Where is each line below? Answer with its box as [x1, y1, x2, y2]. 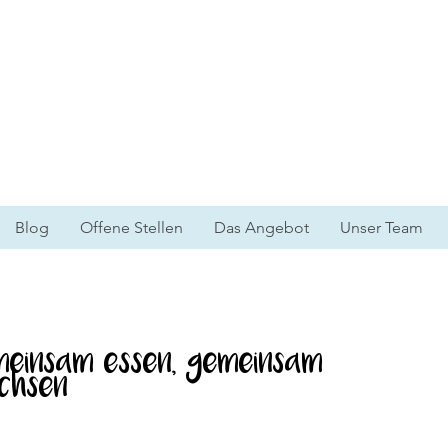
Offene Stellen [79, 218, 183, 237]
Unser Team [339, 218, 423, 237]
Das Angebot [213, 218, 309, 237]
